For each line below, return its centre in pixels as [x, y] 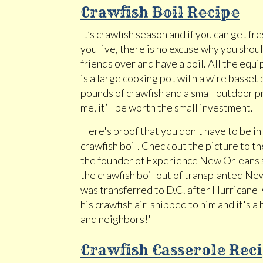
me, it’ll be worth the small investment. [167, 107]
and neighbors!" [117, 219]
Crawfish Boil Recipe [160, 12]
